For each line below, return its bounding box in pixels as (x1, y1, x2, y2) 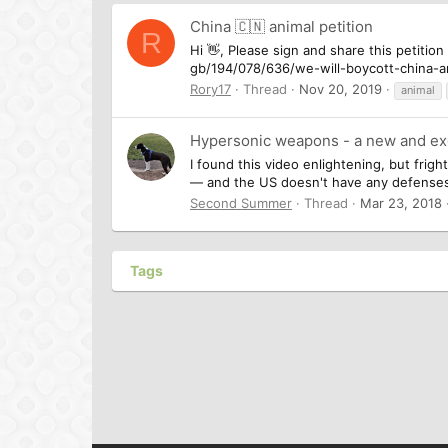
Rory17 (190, 80, 231, 97)
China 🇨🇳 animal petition (190, 17, 373, 37)
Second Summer (190, 194, 292, 211)
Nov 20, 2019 (299, 80, 382, 97)
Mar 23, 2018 (360, 194, 442, 211)
